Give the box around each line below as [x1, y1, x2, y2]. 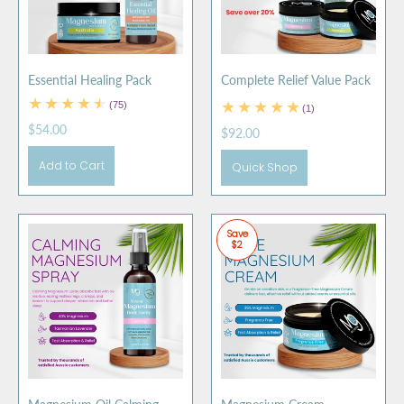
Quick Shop [231, 160, 298, 176]
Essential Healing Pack [28, 72, 151, 88]
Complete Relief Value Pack [221, 72, 371, 88]
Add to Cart [38, 158, 105, 174]
